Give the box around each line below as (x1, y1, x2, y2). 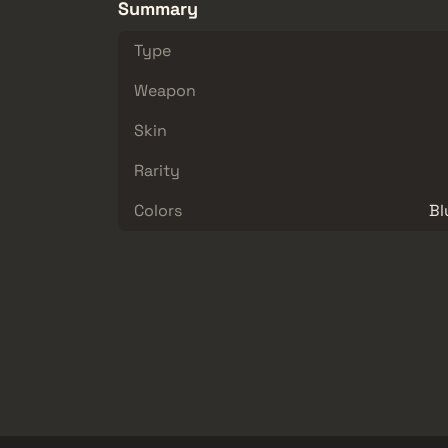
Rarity (134, 159, 180, 181)
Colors (134, 199, 182, 221)
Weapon (134, 79, 196, 101)
